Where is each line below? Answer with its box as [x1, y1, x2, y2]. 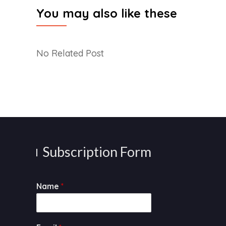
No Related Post [36, 47, 104, 59]
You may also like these [36, 5, 177, 21]
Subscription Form [42, 143, 151, 160]
